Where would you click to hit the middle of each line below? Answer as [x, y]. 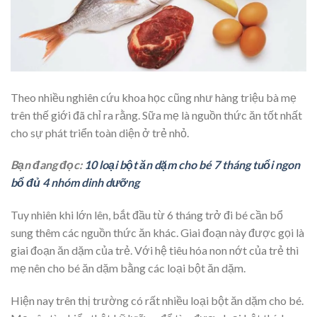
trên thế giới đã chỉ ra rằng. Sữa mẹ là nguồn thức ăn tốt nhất [156, 115]
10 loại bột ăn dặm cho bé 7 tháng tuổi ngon [192, 165]
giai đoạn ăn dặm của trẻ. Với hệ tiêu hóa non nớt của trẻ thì [155, 250]
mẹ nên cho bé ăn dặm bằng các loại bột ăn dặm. [128, 268]
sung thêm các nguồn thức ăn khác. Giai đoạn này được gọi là [157, 233]
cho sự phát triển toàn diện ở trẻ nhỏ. [100, 132]
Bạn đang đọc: [47, 165]
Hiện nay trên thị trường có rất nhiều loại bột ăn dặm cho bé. [157, 300]
